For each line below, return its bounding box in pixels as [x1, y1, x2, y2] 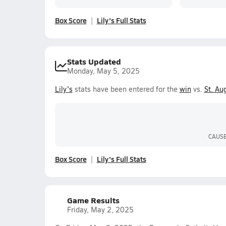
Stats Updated [67, 55, 121, 67]
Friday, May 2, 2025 [67, 205, 134, 214]
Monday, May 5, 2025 [67, 66, 140, 76]
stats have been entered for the [72, 84, 180, 94]
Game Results [67, 194, 120, 206]
